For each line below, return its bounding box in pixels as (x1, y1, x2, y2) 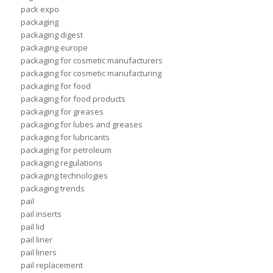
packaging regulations (20, 157, 102, 169)
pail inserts (20, 208, 62, 220)
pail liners (20, 247, 57, 258)
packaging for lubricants (20, 132, 110, 143)
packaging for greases (20, 106, 104, 118)
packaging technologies (20, 170, 108, 182)
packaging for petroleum (20, 144, 112, 156)
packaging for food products (20, 93, 126, 105)
